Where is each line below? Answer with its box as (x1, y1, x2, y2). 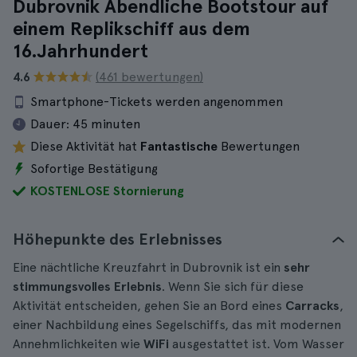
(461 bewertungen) (96, 69, 203, 84)
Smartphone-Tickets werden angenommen (30, 94, 283, 109)
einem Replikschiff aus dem (13, 17, 250, 40)
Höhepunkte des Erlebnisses (13, 229, 222, 249)
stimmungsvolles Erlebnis (13, 279, 162, 294)
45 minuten (73, 116, 140, 131)
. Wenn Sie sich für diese (162, 279, 304, 294)
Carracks (285, 298, 339, 313)
